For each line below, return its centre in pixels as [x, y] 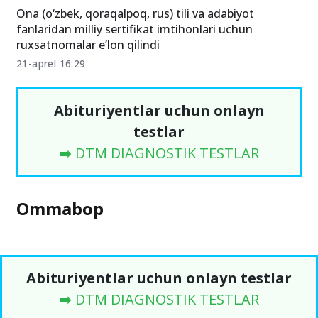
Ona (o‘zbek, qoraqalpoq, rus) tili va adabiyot [135, 14]
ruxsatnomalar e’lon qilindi [88, 45]
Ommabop [60, 209]
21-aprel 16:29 [51, 64]
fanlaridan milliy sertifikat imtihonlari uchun [135, 29]
